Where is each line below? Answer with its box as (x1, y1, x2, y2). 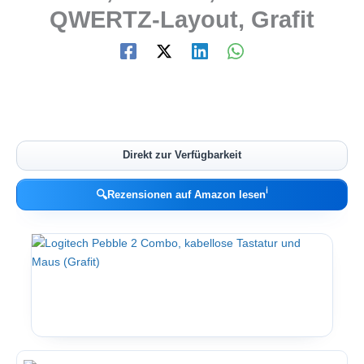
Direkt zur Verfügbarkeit (123, 149, 241, 162)
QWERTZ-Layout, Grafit (50, 6, 314, 33)
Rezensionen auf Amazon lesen (107, 188, 266, 201)
